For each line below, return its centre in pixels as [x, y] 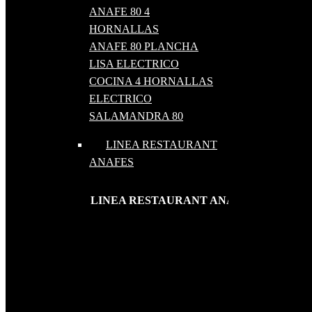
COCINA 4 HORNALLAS [151, 81]
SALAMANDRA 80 [136, 116]
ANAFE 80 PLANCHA [144, 47]
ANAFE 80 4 [119, 12]
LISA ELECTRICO [134, 64]
